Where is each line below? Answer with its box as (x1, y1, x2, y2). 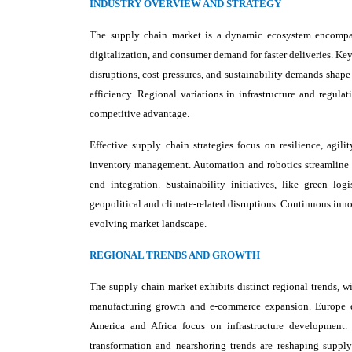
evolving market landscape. (90, 218, 207, 229)
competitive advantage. (90, 108, 189, 119)
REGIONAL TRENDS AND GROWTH (90, 249, 260, 261)
